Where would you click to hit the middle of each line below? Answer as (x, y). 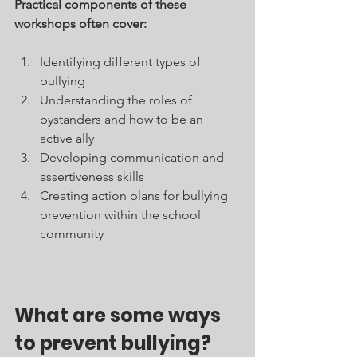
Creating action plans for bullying (135, 196)
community (72, 234)
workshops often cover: (80, 24)
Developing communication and (133, 158)
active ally (67, 139)
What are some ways (120, 316)
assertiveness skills (92, 177)
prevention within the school (122, 215)
